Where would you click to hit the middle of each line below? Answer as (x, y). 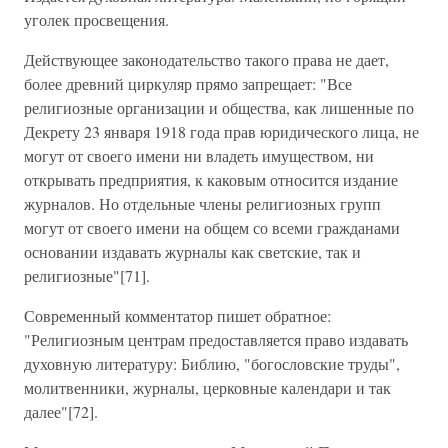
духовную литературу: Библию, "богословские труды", (212, 363)
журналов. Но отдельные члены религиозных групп (202, 203)
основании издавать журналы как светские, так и (192, 251)
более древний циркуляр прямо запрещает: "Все (188, 83)
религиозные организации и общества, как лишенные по (219, 107)
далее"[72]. (61, 411)
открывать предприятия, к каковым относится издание (211, 179)
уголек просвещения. (96, 19)
